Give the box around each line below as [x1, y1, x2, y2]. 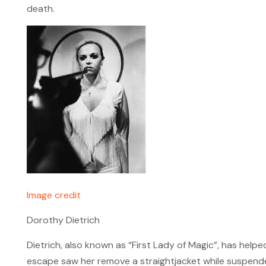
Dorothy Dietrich [26, 214, 100, 226]
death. [26, 2, 55, 15]
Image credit [26, 189, 81, 201]
